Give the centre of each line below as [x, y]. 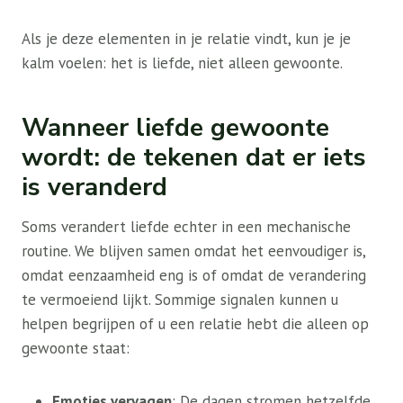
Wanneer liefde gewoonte [175, 128]
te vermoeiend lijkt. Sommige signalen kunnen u [180, 300]
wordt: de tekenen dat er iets [194, 157]
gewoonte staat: [76, 348]
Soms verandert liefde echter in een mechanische [186, 227]
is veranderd [94, 187]
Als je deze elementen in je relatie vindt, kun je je [186, 39]
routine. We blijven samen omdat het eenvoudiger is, [193, 251]
